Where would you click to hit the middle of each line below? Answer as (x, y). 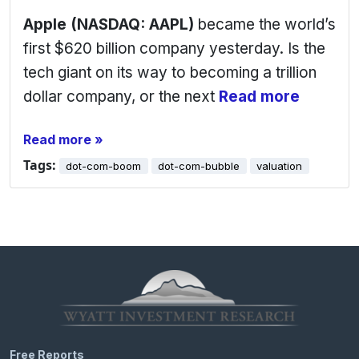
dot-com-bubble (199, 166)
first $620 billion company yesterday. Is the (174, 49)
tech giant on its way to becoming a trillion (170, 73)
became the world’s (267, 25)
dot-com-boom (104, 166)
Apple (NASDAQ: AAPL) (111, 25)
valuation (280, 166)
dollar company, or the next (121, 97)
